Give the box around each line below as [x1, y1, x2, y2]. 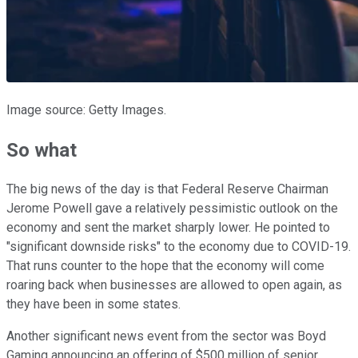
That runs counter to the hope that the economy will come [6, 258, 324, 274]
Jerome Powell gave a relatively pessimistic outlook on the [6, 201, 338, 217]
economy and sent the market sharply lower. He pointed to [6, 220, 330, 236]
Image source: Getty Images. [6, 101, 166, 117]
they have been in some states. [6, 296, 184, 312]
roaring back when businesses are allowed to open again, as [6, 277, 342, 293]
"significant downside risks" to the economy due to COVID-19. [6, 239, 351, 255]
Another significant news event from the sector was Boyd [6, 328, 326, 344]
